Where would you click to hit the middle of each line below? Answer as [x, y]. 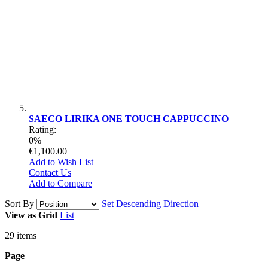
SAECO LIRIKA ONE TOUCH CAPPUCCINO [129, 118]
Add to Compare [60, 183]
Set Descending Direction [150, 203]
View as [20, 215]
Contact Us [50, 172]
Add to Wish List [61, 162]
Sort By [19, 203]
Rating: [42, 129]
